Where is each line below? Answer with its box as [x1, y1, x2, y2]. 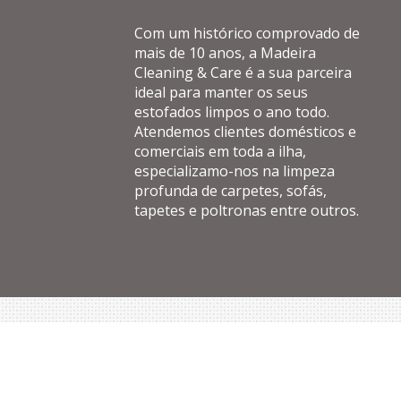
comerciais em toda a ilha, [134, 141, 306, 161]
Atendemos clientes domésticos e [134, 122, 356, 141]
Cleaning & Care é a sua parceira [134, 63, 352, 82]
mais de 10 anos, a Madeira [134, 43, 316, 63]
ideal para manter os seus [134, 82, 308, 102]
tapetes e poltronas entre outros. [134, 200, 359, 220]
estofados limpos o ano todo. [134, 102, 329, 122]
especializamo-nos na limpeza [134, 161, 335, 181]
